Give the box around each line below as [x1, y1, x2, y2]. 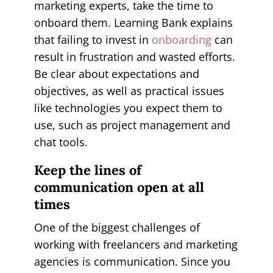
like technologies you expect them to [34, 100, 222, 115]
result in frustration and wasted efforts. [34, 49, 235, 64]
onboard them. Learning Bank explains [34, 15, 233, 30]
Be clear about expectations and [34, 66, 199, 81]
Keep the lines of [34, 161, 141, 179]
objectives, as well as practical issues [34, 83, 224, 98]
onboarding [151, 32, 211, 47]
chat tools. [34, 134, 88, 149]
